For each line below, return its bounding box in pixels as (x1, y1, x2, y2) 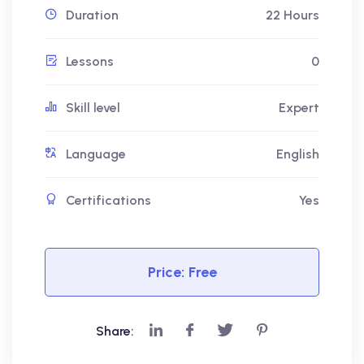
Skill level (66, 100, 120, 116)
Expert (279, 100, 319, 116)
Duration (66, 7, 119, 24)
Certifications (66, 193, 151, 209)
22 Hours (266, 7, 319, 24)
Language (66, 146, 126, 162)
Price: (147, 263, 184, 282)
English (276, 146, 319, 162)
